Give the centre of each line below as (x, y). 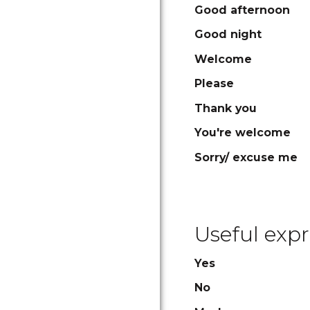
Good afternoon (242, 10)
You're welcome (243, 133)
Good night (228, 34)
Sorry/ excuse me (246, 157)
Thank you (226, 108)
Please (214, 83)
